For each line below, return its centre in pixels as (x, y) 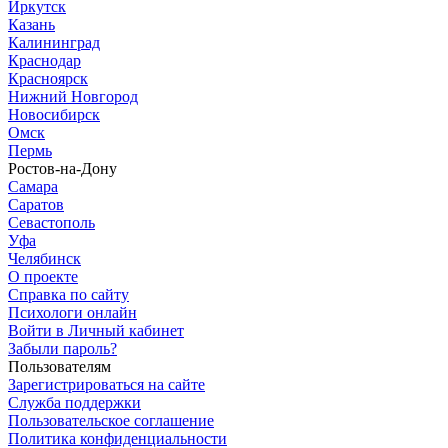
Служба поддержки (74, 402)
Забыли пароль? (62, 348)
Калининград (54, 42)
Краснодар (44, 60)
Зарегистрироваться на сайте (106, 384)
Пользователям (59, 366)
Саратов (36, 204)
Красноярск (48, 78)
